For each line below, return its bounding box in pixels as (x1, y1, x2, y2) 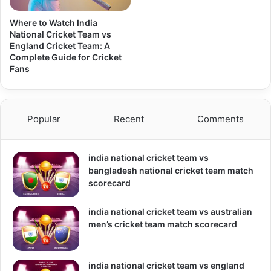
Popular (27, 113, 60, 125)
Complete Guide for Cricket (10, 52, 122, 63)
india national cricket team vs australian (88, 206, 252, 217)
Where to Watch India (10, 18, 97, 28)
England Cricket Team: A (10, 41, 110, 51)
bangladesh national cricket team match (88, 165, 253, 176)
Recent (113, 113, 144, 125)
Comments (197, 113, 244, 125)
